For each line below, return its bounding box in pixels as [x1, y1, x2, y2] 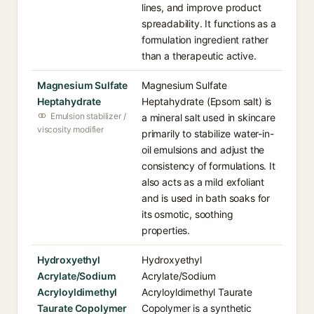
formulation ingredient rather [142, 34, 269, 46]
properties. [142, 224, 191, 236]
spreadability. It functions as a [142, 18, 276, 29]
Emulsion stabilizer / [50, 111, 126, 121]
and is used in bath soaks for [142, 192, 271, 204]
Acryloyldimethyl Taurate [142, 286, 252, 298]
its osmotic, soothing [142, 208, 233, 220]
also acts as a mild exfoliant [142, 176, 265, 188]
